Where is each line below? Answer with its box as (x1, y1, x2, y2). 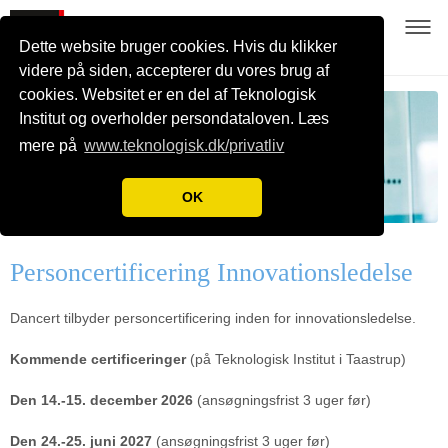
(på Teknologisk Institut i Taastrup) (186, 350, 406, 367)
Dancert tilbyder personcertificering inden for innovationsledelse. (10, 309, 420, 326)
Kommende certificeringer (10, 350, 186, 367)
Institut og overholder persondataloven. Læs (19, 110, 330, 128)
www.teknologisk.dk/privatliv (84, 137, 285, 155)
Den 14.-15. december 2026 (10, 391, 197, 408)
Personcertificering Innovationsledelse (10, 257, 413, 287)
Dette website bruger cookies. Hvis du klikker (19, 38, 338, 56)
